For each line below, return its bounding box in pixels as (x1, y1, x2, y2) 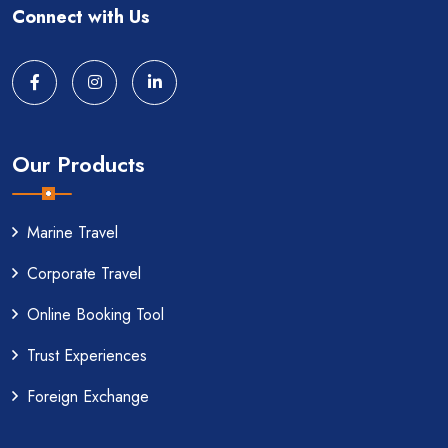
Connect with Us (12, 3, 150, 30)
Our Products (12, 147, 145, 180)
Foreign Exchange (27, 384, 149, 408)
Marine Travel (27, 220, 118, 244)
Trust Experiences (27, 343, 147, 367)
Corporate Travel (27, 261, 141, 285)
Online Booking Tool (27, 302, 164, 326)
